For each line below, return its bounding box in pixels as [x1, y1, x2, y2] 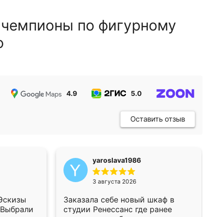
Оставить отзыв [130, 114, 185, 124]
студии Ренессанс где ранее [63, 204, 172, 214]
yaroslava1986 [93, 156, 141, 164]
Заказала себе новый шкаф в [63, 195, 174, 204]
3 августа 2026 [93, 178, 136, 185]
